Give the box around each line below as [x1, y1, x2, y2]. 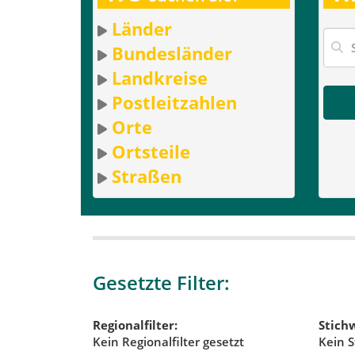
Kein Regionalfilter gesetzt [93, 334, 244, 350]
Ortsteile [112, 139, 190, 163]
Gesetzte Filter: [93, 269, 230, 296]
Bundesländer [112, 40, 232, 65]
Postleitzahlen [112, 90, 237, 114]
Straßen [112, 163, 181, 188]
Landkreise [112, 65, 208, 90]
